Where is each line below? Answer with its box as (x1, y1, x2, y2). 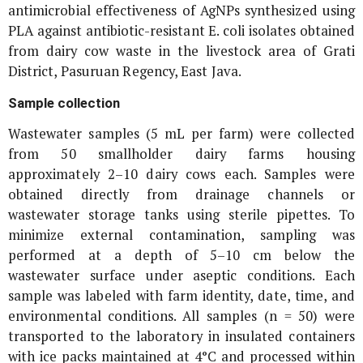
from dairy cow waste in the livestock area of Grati (8, 42, 355, 61)
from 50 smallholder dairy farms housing (8, 145, 355, 164)
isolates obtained (245, 22, 356, 41)
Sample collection (8, 95, 120, 112)
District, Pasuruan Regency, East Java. (8, 62, 241, 81)
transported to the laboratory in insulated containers (8, 327, 355, 346)
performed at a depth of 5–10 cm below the (8, 246, 355, 265)
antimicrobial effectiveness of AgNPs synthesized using (8, 2, 355, 20)
